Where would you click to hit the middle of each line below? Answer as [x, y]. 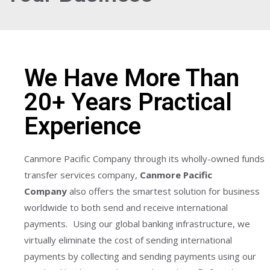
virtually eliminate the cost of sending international [128, 240]
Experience [83, 126]
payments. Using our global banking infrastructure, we [137, 224]
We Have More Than [132, 78]
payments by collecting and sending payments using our [140, 256]
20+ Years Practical [128, 102]
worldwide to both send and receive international [126, 207]
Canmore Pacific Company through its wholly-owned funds [144, 159]
